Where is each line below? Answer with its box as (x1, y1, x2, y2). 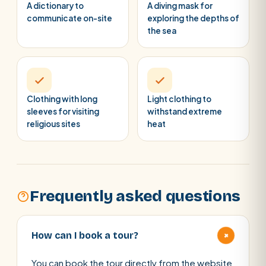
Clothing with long (27, 94, 97, 104)
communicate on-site (27, 13, 112, 23)
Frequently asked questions (30, 187, 241, 205)
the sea (147, 26, 176, 36)
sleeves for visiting (27, 106, 99, 116)
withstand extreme (147, 106, 222, 116)
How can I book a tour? (31, 230, 138, 241)
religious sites (27, 119, 80, 129)
